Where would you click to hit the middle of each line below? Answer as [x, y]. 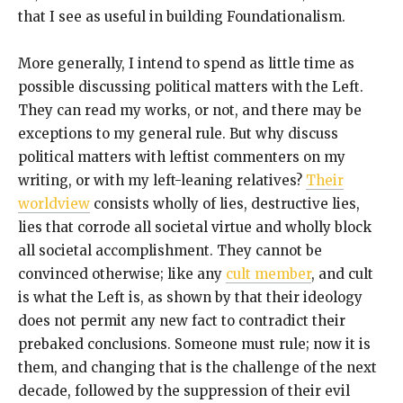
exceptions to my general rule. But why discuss [178, 134]
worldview [54, 204]
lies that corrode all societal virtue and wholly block [195, 228]
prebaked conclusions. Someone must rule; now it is [194, 345]
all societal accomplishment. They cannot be [170, 251]
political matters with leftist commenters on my [182, 157]
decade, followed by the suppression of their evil [184, 391]
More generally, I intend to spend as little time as [186, 64]
